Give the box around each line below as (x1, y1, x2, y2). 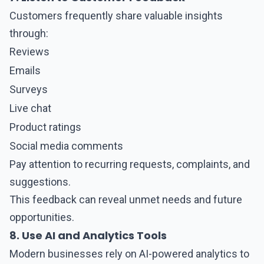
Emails (9, 64, 41, 77)
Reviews (9, 45, 49, 58)
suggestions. (9, 176, 71, 188)
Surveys (9, 83, 48, 95)
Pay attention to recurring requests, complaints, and (9, 158, 250, 170)
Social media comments (9, 140, 123, 152)
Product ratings (9, 121, 81, 133)
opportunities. (9, 211, 74, 223)
